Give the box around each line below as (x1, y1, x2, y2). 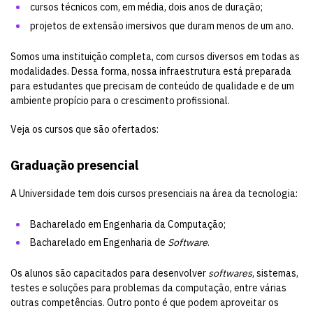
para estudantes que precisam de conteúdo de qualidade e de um (10, 79, 294, 92)
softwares (208, 266, 252, 279)
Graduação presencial (10, 156, 138, 173)
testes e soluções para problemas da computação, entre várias (10, 281, 286, 294)
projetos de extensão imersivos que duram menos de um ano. (30, 19, 293, 32)
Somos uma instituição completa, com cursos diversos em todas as (10, 50, 300, 63)
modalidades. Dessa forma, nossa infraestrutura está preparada (10, 64, 291, 78)
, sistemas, (252, 266, 298, 279)
